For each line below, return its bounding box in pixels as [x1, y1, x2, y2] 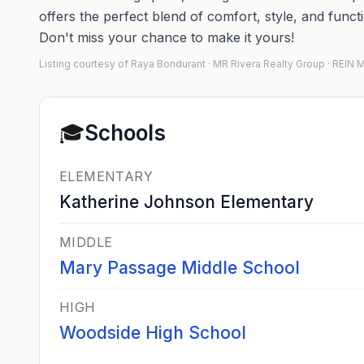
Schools [84, 120, 166, 145]
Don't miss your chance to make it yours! [39, 29, 294, 45]
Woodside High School [59, 323, 246, 343]
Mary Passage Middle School [59, 258, 300, 278]
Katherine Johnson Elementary [59, 192, 314, 212]
